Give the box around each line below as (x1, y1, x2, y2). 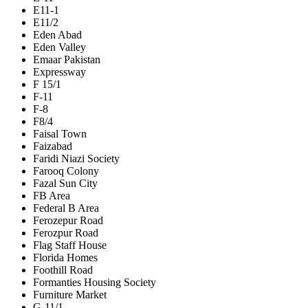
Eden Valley (33, 41, 86, 53)
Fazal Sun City (33, 177, 98, 189)
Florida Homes (33, 251, 98, 263)
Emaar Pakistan (33, 53, 100, 65)
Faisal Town (33, 127, 87, 140)
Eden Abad (33, 28, 82, 41)
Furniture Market (33, 288, 107, 300)
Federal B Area (33, 201, 99, 214)
